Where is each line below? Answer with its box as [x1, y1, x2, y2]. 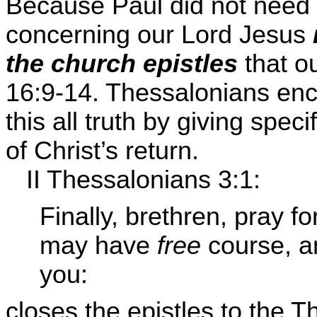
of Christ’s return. [6, 136, 199, 165]
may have [40, 231, 157, 260]
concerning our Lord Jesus [6, 20, 313, 49]
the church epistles [6, 49, 238, 78]
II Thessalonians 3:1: [25, 165, 260, 194]
